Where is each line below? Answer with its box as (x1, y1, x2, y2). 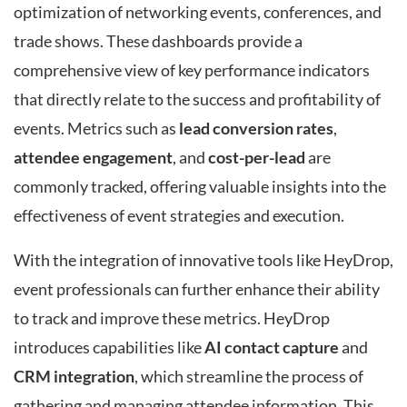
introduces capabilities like (14, 338, 204, 358)
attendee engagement (14, 147, 173, 167)
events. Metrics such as (14, 118, 179, 138)
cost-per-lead (208, 147, 305, 167)
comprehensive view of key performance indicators (14, 60, 370, 80)
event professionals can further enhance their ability (14, 280, 380, 300)
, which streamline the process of (134, 367, 363, 387)
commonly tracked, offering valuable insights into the (14, 176, 386, 196)
